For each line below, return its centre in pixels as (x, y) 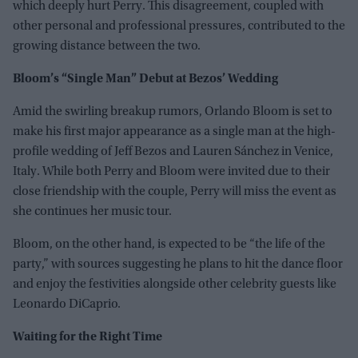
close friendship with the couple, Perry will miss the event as (175, 192)
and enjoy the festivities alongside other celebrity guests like (175, 285)
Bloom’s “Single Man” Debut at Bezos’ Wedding (145, 80)
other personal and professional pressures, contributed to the (179, 27)
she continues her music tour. (92, 212)
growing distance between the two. (107, 47)
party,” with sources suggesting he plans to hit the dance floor (178, 265)
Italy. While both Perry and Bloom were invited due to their (171, 172)
